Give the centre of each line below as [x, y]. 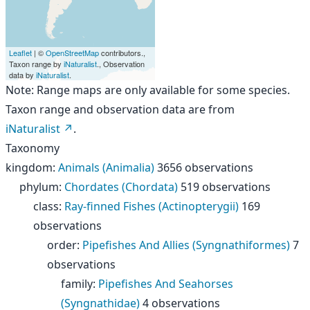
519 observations [226, 187]
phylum [39, 187]
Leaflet [20, 53]
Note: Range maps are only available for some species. [148, 90]
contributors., [122, 53]
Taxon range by [36, 64]
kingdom [29, 167]
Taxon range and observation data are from [120, 109]
